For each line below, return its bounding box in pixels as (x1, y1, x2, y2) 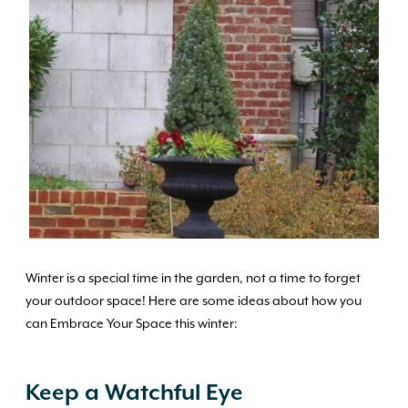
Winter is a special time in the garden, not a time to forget (25, 271, 361, 286)
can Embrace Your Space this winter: (25, 317, 238, 331)
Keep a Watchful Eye (25, 381, 243, 406)
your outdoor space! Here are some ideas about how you (25, 294, 362, 309)
